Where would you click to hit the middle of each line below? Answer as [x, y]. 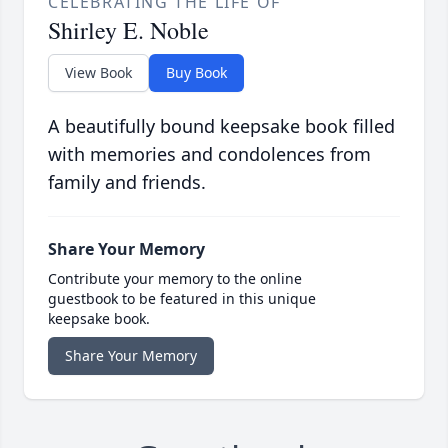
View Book [98, 73]
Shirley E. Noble [128, 30]
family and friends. [127, 182]
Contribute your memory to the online [175, 279]
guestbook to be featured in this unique [182, 299]
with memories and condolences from [209, 154]
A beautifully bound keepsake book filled [221, 126]
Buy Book [196, 73]
